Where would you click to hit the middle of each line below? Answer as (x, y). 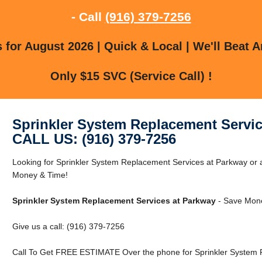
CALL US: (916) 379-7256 (94, 139)
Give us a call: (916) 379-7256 (68, 226)
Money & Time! (40, 175)
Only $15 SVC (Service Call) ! (131, 76)
